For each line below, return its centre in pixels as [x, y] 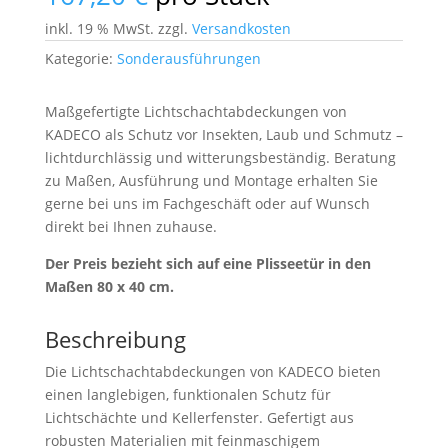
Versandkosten [241, 28]
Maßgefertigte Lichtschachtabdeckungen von [195, 111]
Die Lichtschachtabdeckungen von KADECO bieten [212, 371]
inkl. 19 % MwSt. [99, 28]
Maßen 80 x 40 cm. [109, 286]
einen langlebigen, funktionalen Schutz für [187, 394]
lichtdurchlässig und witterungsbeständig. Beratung [220, 157]
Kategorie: [80, 58]
